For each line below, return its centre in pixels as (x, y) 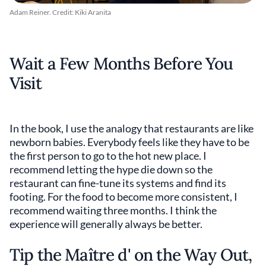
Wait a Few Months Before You (121, 64)
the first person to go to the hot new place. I (108, 156)
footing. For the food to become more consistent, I (123, 197)
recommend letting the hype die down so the (111, 169)
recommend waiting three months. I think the (113, 210)
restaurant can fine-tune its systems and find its (118, 183)
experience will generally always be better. (106, 224)
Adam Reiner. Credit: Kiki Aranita (60, 12)
